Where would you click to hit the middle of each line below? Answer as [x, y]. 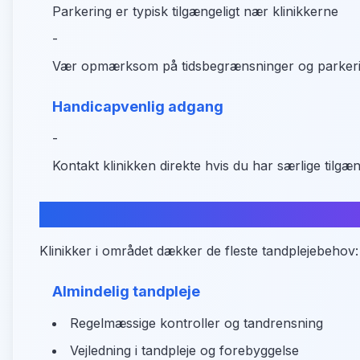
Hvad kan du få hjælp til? [154, 214]
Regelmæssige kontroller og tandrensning [196, 323]
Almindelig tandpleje [126, 291]
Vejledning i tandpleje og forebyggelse [184, 350]
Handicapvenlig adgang [138, 106]
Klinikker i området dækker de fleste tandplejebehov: [199, 251]
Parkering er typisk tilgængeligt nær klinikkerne [195, 11]
